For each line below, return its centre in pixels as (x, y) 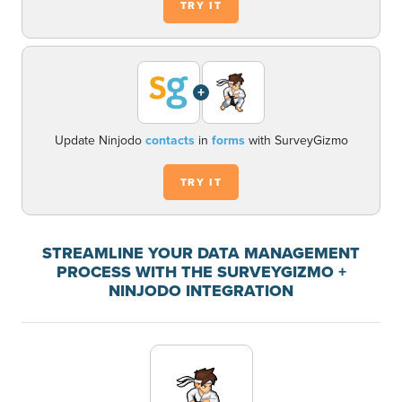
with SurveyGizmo (296, 140)
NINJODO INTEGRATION (201, 291)
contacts (170, 140)
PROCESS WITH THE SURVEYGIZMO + (201, 272)
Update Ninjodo (100, 140)
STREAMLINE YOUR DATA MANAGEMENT (201, 253)
